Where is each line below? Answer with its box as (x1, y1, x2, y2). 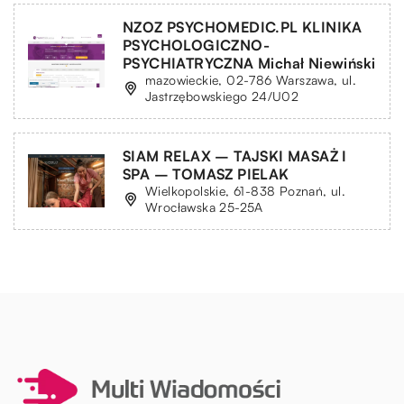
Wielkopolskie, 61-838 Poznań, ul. (145, 182, 346, 198)
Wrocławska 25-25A (145, 198, 263, 215)
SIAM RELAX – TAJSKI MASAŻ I (123, 146, 347, 165)
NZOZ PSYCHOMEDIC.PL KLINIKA (123, 17, 363, 36)
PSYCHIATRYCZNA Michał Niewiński (123, 53, 376, 72)
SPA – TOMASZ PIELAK (123, 164, 289, 183)
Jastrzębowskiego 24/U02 (145, 87, 299, 104)
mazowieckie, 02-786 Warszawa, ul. (145, 71, 357, 87)
